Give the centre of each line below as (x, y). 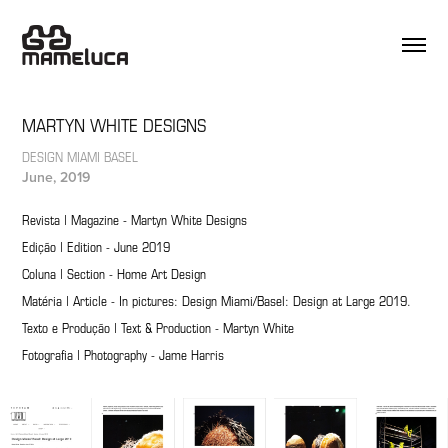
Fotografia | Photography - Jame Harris (123, 354)
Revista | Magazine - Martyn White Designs (135, 219)
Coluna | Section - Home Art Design (116, 273)
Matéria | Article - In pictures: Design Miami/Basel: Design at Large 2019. (217, 300)
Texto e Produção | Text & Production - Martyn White (158, 327)
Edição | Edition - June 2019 (98, 246)
